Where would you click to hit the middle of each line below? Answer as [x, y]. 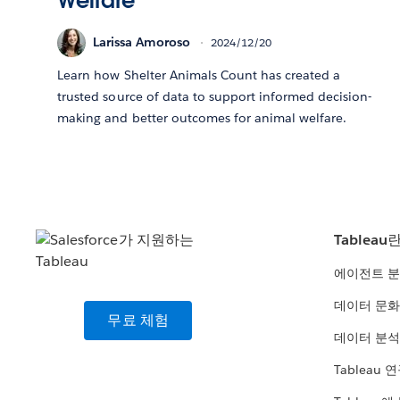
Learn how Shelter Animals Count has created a [199, 75]
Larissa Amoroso [142, 42]
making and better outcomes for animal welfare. [202, 117]
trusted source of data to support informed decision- [215, 96]
